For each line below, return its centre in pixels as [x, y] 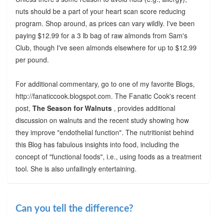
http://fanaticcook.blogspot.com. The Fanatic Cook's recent [105, 96]
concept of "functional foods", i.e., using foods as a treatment [108, 156]
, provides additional [144, 108]
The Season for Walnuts [73, 108]
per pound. [32, 59]
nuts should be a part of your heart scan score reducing [100, 11]
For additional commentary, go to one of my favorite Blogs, [105, 84]
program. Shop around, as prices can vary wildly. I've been [105, 23]
